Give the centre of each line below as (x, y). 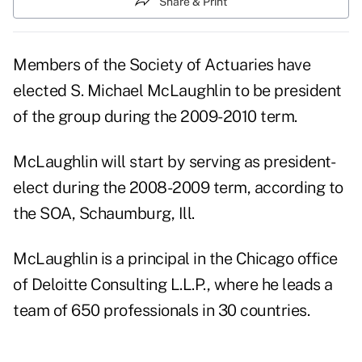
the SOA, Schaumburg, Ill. (104, 214)
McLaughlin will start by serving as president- (174, 162)
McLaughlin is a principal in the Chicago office (175, 259)
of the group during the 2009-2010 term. (155, 117)
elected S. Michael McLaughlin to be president (177, 91)
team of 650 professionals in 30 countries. (161, 311)
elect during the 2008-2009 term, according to (178, 188)
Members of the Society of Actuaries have (162, 65)
